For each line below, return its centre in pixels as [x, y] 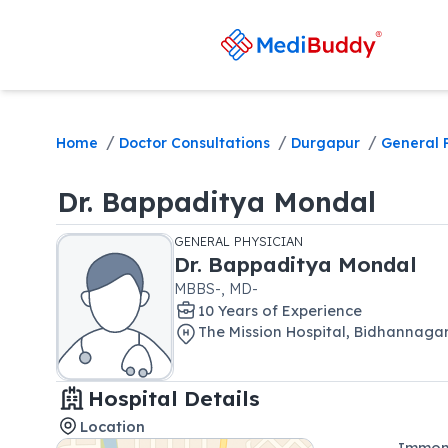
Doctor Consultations [194, 143]
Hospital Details [174, 397]
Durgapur [325, 143]
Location [112, 426]
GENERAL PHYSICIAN [238, 241]
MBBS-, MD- [216, 288]
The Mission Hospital [272, 331]
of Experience [312, 310]
